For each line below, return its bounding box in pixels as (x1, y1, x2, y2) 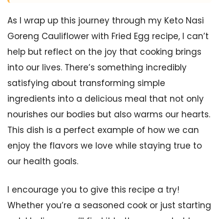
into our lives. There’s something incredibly (7, 62, 187, 73)
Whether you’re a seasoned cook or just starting (7, 199, 211, 211)
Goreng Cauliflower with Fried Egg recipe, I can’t (7, 30, 209, 42)
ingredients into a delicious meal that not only (7, 93, 204, 105)
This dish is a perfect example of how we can (7, 124, 199, 136)
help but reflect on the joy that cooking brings (7, 46, 201, 58)
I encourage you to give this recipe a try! (7, 183, 179, 196)
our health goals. (7, 155, 78, 167)
